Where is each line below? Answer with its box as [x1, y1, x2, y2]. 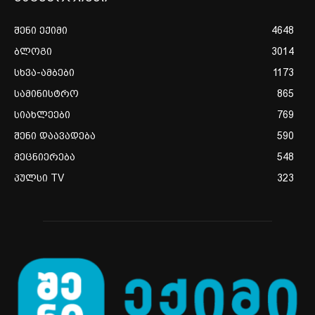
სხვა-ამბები [14, 66, 75, 78]
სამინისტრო [14, 87, 79, 99]
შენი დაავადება [14, 129, 96, 141]
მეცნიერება [14, 150, 75, 162]
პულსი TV [14, 172, 64, 184]
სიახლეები [14, 108, 70, 120]
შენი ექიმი [14, 24, 67, 36]
